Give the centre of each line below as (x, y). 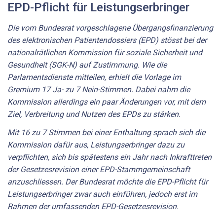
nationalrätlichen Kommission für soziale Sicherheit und (105, 52)
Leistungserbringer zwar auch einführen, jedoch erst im (102, 194)
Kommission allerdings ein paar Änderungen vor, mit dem (107, 102)
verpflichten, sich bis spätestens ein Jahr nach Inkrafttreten (110, 157)
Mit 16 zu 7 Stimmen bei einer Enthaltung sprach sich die (106, 133)
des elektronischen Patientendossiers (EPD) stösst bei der (107, 40)
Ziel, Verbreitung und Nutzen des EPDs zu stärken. (94, 114)
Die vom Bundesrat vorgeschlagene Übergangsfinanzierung (110, 28)
